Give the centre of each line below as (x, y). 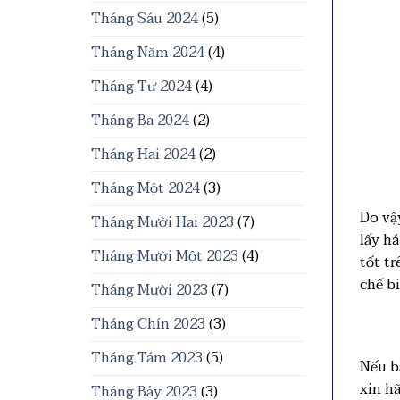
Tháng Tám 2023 (147, 358)
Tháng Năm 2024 (148, 53)
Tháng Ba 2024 (140, 121)
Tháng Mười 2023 (150, 290)
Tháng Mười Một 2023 (165, 256)
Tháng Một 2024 (146, 188)
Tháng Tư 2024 (142, 87)
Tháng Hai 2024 (143, 154)
